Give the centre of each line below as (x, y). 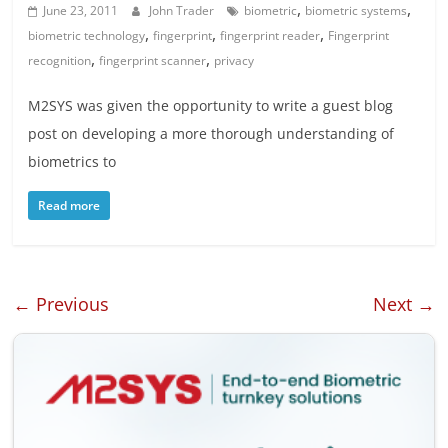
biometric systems (356, 11)
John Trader (183, 11)
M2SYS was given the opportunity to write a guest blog (211, 106)
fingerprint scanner (153, 61)
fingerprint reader (270, 36)
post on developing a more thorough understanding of (211, 134)
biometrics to (72, 162)
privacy (234, 61)
